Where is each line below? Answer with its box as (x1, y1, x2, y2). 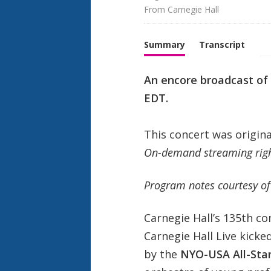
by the (143, 246, 180, 261)
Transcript (198, 38, 245, 50)
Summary (143, 38, 185, 50)
